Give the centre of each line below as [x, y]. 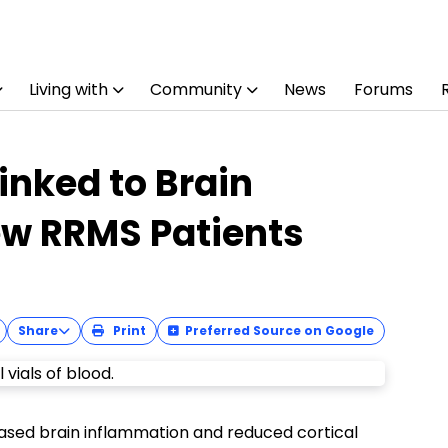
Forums [383, 89]
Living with [68, 89]
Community [195, 89]
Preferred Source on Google [280, 330]
